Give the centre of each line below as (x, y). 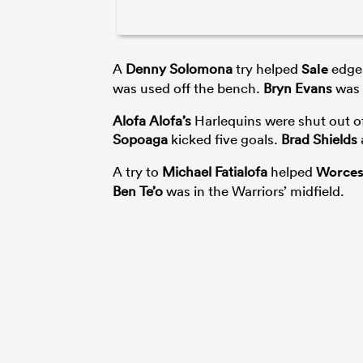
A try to (137, 171)
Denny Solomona (179, 68)
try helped (267, 68)
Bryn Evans (298, 88)
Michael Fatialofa (215, 171)
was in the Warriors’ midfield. (254, 190)
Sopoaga (140, 139)
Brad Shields (319, 139)
